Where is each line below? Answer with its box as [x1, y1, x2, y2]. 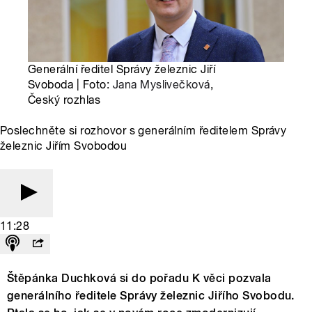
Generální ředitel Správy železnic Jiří [28, 63, 216, 77]
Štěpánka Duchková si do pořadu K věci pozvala [7, 272, 272, 286]
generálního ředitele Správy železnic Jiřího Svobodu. [7, 289, 295, 303]
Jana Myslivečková [112, 78, 210, 92]
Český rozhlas [28, 93, 101, 107]
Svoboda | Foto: [28, 78, 113, 92]
